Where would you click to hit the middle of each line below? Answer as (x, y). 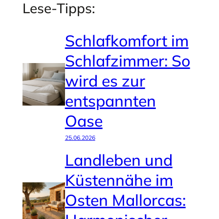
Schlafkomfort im (127, 40)
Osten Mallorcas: (125, 200)
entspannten (110, 100)
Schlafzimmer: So (127, 60)
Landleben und (119, 160)
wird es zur (105, 80)
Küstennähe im (119, 180)
